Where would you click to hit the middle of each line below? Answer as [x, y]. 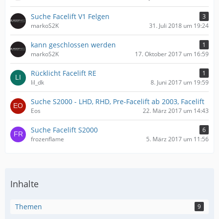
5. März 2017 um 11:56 [177, 139]
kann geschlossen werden [73, 45]
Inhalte [24, 184]
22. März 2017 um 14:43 [176, 111]
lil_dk [37, 82]
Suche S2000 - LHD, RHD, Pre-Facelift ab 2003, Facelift [118, 101]
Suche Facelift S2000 [64, 130]
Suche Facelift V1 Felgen [70, 16]
